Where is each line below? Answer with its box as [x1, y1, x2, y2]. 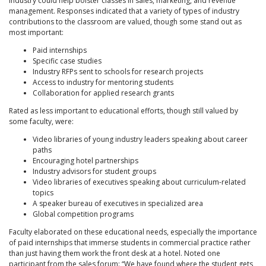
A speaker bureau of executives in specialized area [33, 198, 203, 209]
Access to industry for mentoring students [33, 77, 173, 88]
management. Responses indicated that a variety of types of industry [9, 6, 239, 17]
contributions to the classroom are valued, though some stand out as [9, 17, 242, 27]
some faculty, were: [9, 116, 75, 127]
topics [33, 188, 55, 198]
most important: [9, 27, 65, 38]
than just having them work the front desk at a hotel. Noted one [9, 248, 220, 259]
